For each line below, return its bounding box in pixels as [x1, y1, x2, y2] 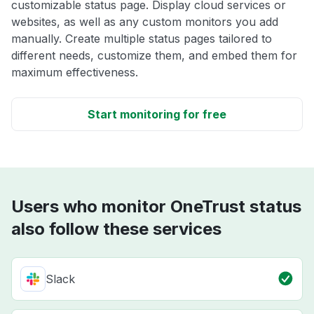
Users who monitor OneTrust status [11, 196, 301, 217]
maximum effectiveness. [11, 65, 138, 80]
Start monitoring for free [88, 107, 226, 122]
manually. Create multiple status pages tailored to [11, 32, 272, 46]
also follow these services [11, 219, 221, 240]
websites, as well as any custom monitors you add [11, 15, 278, 29]
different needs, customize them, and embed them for [11, 48, 297, 63]
